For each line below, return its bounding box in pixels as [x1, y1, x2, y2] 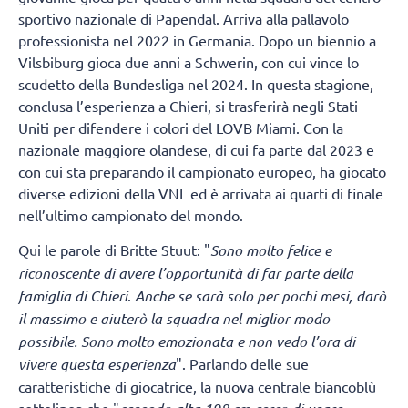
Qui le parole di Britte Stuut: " [18, 240, 210, 260]
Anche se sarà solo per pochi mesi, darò [135, 286, 386, 306]
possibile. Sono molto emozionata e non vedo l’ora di [18, 331, 355, 352]
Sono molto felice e [210, 240, 331, 260]
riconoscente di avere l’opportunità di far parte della [18, 263, 353, 283]
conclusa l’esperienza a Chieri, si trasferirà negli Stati [18, 96, 358, 115]
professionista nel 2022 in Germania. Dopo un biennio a [18, 30, 376, 49]
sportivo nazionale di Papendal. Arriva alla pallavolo [18, 8, 349, 27]
